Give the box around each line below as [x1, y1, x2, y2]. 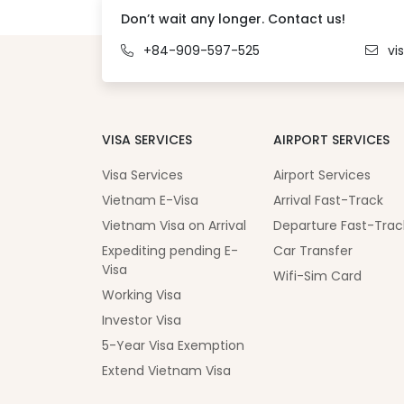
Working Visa [101, 286, 181, 305]
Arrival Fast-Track [272, 191, 383, 210]
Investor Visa [101, 311, 181, 330]
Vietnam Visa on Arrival [101, 216, 246, 235]
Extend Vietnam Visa [101, 362, 231, 381]
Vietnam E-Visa [101, 191, 198, 210]
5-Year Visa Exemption [101, 336, 244, 355]
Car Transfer [272, 242, 353, 261]
